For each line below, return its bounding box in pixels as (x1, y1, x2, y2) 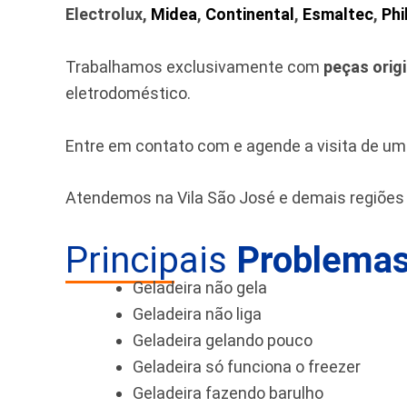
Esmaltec (303, 4, 373, 24)
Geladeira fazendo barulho (133, 383, 323, 403)
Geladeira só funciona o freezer (133, 357, 361, 377)
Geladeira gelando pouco (133, 331, 313, 351)
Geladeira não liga (133, 304, 262, 324)
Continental (205, 4, 294, 24)
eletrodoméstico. (65, 83, 191, 103)
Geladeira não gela (133, 278, 267, 298)
